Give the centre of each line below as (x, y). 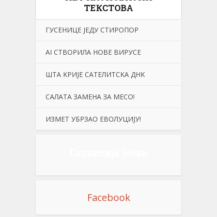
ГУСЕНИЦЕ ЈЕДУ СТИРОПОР (92, 30)
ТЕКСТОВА (108, 8)
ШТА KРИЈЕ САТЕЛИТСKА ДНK (95, 74)
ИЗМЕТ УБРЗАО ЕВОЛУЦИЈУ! (93, 119)
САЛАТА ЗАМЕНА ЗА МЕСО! (90, 96)
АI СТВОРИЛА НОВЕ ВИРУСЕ (93, 52)
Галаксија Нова (108, 152)
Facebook (108, 197)
